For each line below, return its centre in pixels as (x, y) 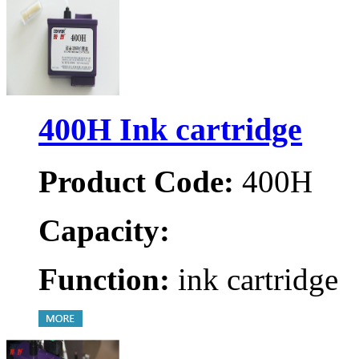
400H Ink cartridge (170, 129)
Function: (104, 279)
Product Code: (136, 181)
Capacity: (104, 230)
